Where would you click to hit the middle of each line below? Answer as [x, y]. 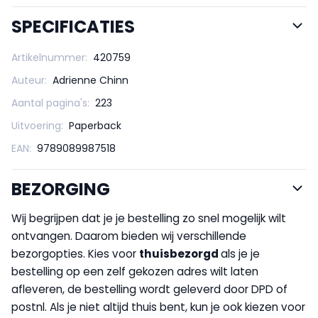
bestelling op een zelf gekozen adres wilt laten [135, 271]
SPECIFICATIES [73, 26]
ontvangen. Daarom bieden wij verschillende [129, 236]
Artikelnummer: [49, 57]
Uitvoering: [37, 125]
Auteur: [29, 80]
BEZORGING [61, 189]
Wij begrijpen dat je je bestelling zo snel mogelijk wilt [149, 218]
